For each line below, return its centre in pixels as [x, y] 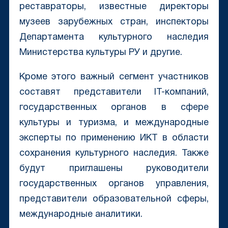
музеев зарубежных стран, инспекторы [114, 22]
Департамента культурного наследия [114, 38]
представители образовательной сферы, [114, 199]
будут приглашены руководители [114, 169]
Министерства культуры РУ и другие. [101, 53]
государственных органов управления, [114, 184]
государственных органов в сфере [114, 108]
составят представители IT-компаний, [114, 93]
